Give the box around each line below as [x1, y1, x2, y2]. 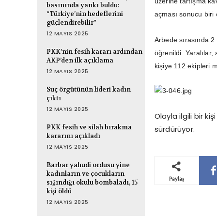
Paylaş [169, 175, 185, 182]
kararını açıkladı [46, 132, 100, 140]
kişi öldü [46, 187, 72, 196]
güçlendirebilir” [46, 18, 96, 27]
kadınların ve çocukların [46, 170, 124, 178]
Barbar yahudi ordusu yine [46, 161, 130, 170]
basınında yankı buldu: [46, 1, 119, 10]
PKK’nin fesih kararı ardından [46, 47, 142, 56]
